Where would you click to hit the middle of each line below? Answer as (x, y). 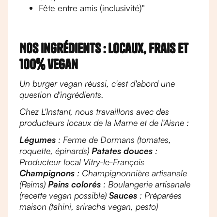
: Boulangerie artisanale (146, 184)
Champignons (47, 173)
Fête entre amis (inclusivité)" (92, 8)
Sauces (123, 195)
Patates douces (122, 151)
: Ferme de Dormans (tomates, (113, 139)
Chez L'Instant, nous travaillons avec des (94, 111)
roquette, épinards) (55, 151)
